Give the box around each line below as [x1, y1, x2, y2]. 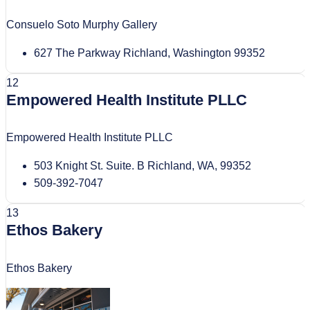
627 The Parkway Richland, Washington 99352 [34, 47, 265, 60]
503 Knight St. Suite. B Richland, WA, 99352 [34, 160, 251, 172]
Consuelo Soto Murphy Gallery [6, 19, 157, 31]
